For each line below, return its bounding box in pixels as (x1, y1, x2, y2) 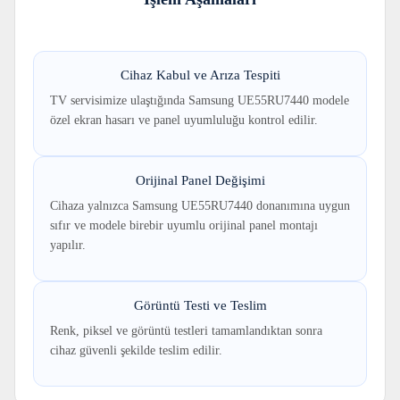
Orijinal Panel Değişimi (135, 173, 265, 188)
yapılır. (50, 238, 89, 253)
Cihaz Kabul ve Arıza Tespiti (120, 68, 280, 83)
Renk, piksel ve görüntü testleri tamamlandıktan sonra (50, 324, 322, 338)
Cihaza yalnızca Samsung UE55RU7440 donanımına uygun (50, 199, 350, 213)
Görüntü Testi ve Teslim (133, 298, 267, 313)
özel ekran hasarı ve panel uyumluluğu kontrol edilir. (50, 113, 318, 128)
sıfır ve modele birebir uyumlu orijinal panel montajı (50, 219, 318, 233)
